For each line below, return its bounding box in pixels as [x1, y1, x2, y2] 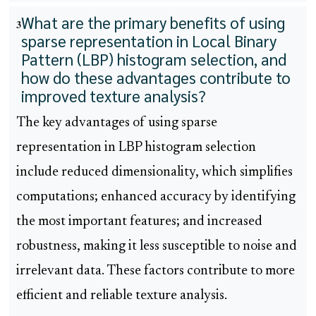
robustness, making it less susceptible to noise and [16, 240, 297, 254]
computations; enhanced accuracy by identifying [16, 190, 296, 205]
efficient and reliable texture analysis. [16, 289, 227, 303]
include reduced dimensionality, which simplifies [16, 166, 293, 180]
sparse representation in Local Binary [21, 30, 276, 51]
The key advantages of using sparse [16, 116, 217, 130]
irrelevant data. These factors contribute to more [16, 265, 295, 279]
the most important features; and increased [16, 215, 262, 229]
